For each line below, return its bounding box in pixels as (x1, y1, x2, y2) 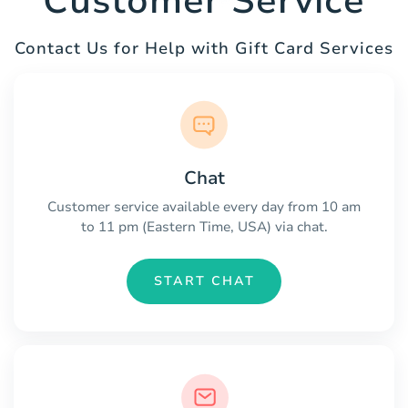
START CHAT (153, 272, 255, 291)
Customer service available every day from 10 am (47, 197, 361, 216)
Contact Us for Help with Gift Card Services (15, 37, 393, 60)
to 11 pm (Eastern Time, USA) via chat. (80, 217, 328, 236)
